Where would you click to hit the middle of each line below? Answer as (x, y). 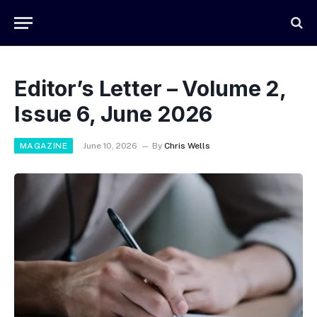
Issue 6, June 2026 (114, 114)
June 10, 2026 (110, 146)
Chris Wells (187, 146)
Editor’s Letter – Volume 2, (150, 88)
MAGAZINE (44, 146)
